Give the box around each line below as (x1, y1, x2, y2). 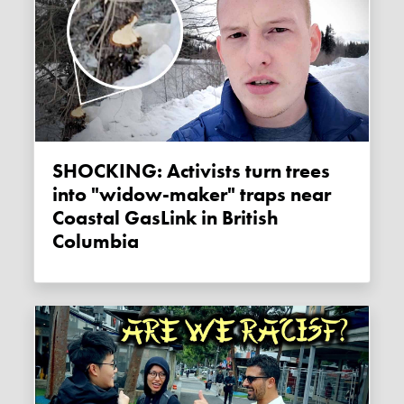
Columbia (52, 228, 140, 254)
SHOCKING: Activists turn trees (52, 158, 64, 184)
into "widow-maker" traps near (52, 181, 332, 207)
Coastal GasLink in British (52, 205, 280, 231)
